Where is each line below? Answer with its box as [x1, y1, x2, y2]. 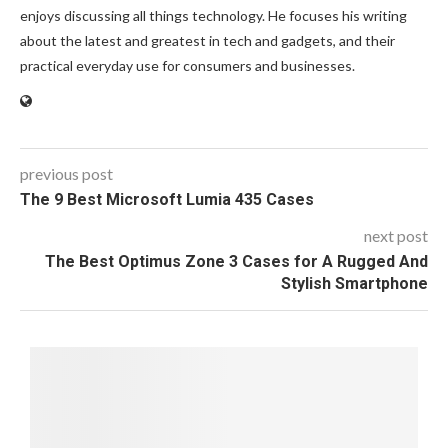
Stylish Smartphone [281, 274, 428, 294]
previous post [20, 164, 113, 184]
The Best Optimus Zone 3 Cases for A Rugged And [45, 252, 428, 272]
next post [364, 226, 428, 246]
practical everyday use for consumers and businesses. [20, 57, 355, 75]
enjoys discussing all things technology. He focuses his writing [20, 7, 407, 25]
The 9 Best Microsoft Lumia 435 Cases [20, 190, 314, 210]
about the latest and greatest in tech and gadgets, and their [20, 32, 395, 50]
